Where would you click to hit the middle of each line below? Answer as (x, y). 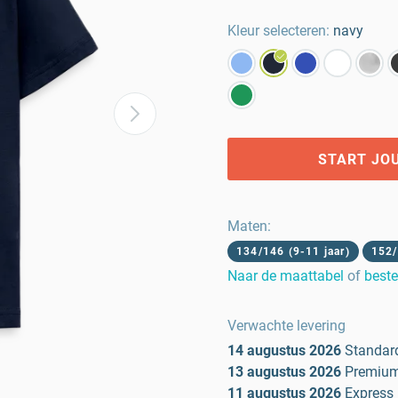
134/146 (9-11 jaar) (293, 251)
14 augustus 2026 (284, 350)
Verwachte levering (287, 326)
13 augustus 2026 (284, 372)
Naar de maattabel (286, 276)
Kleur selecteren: (279, 31)
